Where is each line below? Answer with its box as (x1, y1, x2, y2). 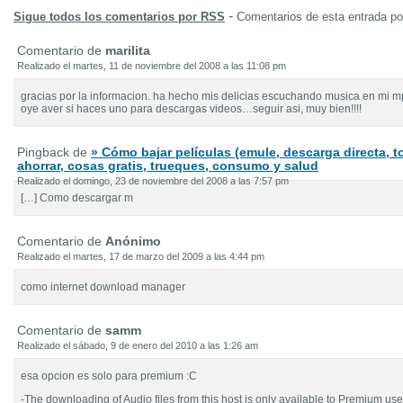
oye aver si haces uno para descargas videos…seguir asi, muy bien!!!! (21, 103, 362, 115)
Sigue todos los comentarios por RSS (13, 10, 225, 23)
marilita (105, 43, 150, 58)
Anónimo (105, 234, 161, 248)
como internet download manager (21, 281, 185, 293)
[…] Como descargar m (21, 192, 133, 204)
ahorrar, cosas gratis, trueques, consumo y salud (17, 158, 318, 173)
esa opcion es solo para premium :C (21, 370, 197, 382)
